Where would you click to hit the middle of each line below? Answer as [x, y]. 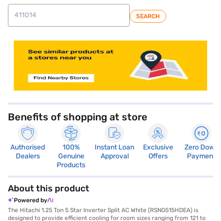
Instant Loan [114, 147]
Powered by [31, 200]
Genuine [71, 156]
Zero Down [201, 147]
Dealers [28, 156]
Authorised [28, 147]
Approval [114, 156]
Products [71, 165]
